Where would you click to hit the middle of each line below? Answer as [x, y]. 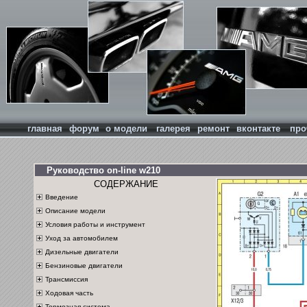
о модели [126, 128]
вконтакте [258, 128]
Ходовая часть [69, 293]
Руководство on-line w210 [103, 170]
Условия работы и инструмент [95, 224]
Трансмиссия [66, 279]
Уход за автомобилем [82, 238]
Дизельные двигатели [82, 251]
